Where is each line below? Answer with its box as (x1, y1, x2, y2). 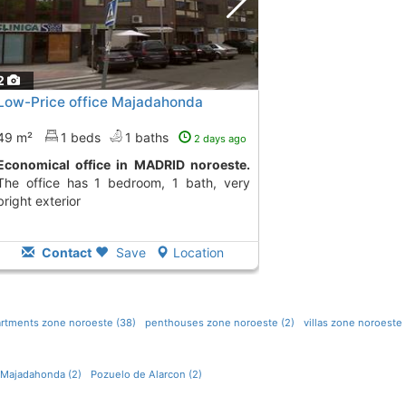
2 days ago (193, 132, 246, 146)
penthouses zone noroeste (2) (144, 316, 295, 330)
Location (173, 245, 225, 261)
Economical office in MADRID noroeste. (4, 157, 250, 173)
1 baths (124, 130, 172, 146)
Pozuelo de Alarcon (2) (90, 368, 202, 382)
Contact (39, 245, 92, 261)
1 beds (60, 130, 101, 146)
